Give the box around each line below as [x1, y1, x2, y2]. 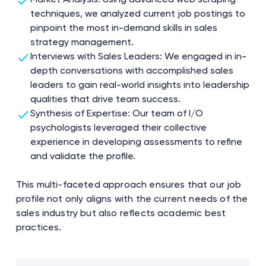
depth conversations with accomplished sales [30, 64, 233, 76]
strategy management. [30, 36, 134, 47]
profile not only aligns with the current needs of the [15, 192, 248, 204]
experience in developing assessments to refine [30, 135, 242, 147]
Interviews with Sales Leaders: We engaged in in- [30, 50, 246, 62]
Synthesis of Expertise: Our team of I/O [30, 107, 203, 119]
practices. [15, 221, 62, 233]
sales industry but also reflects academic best [15, 207, 226, 218]
